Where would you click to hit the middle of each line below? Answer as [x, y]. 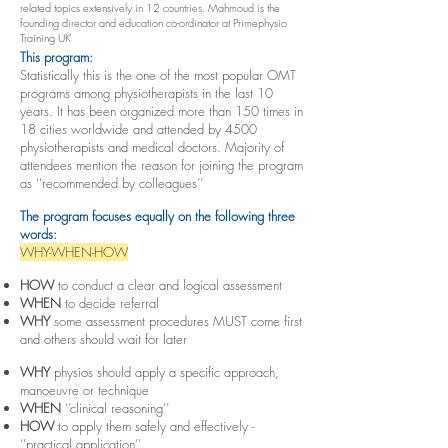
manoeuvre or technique [84, 390]
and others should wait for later [103, 339]
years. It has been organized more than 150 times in [161, 111]
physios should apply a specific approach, [164, 372]
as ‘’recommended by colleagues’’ [111, 183]
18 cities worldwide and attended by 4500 [138, 129]
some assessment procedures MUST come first [176, 321]
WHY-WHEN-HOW [74, 252]
